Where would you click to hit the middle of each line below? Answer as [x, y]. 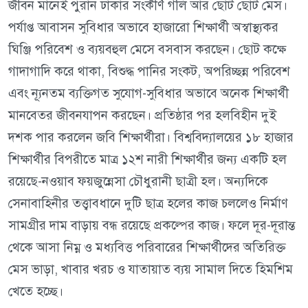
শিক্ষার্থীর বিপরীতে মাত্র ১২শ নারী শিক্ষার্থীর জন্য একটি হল [147, 159]
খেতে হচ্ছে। [36, 291]
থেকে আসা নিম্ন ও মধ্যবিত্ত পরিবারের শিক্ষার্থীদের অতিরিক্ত [147, 247]
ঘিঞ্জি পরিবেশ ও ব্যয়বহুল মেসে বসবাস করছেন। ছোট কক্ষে [147, 49]
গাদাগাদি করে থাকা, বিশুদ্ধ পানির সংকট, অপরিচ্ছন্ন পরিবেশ [149, 71]
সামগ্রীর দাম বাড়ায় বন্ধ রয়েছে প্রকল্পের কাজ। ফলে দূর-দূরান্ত [152, 225]
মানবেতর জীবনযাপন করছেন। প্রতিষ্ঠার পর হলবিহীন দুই [142, 115]
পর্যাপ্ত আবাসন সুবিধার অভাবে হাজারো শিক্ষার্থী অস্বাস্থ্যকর [143, 27]
